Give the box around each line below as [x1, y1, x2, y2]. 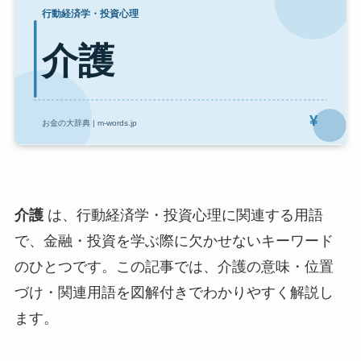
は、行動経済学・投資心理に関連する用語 [43, 207, 323, 224]
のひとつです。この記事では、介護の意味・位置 [14, 259, 334, 276]
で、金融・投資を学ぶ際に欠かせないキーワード [14, 233, 334, 250]
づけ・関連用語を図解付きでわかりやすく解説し [14, 284, 334, 301]
